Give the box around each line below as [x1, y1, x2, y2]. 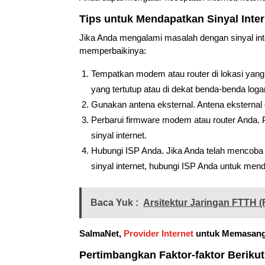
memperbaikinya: [79, 45, 147, 56]
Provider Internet [124, 228, 194, 238]
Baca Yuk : [91, 197, 139, 208]
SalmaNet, [79, 228, 124, 238]
